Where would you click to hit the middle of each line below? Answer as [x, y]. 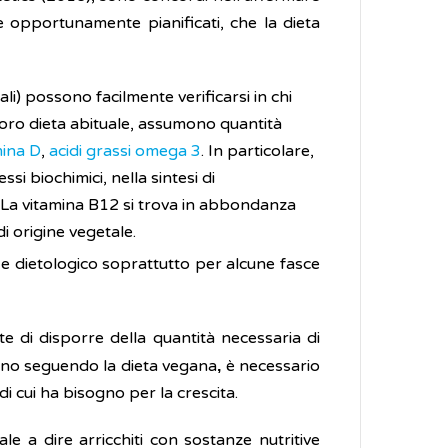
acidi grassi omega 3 [125, 151]
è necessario [271, 366]
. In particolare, [257, 151]
